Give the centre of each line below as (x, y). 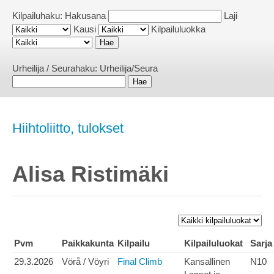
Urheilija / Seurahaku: (56, 68)
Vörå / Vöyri (85, 262)
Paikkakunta (88, 243)
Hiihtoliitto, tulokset (68, 128)
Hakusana (85, 16)
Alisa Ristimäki (91, 174)
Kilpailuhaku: (39, 16)
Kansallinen (207, 262)
